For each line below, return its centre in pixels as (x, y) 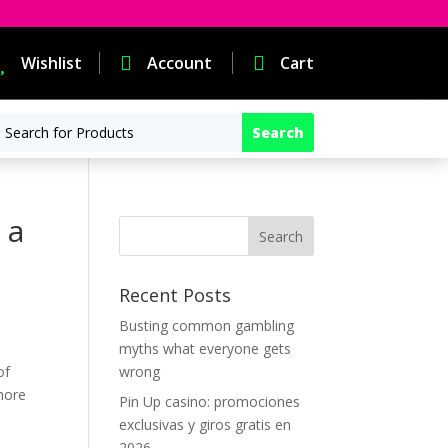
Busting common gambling (207, 325)
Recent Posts (175, 295)
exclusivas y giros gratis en (205, 424)
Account (179, 63)
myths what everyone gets (205, 348)
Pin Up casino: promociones (210, 401)
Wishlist (51, 63)
